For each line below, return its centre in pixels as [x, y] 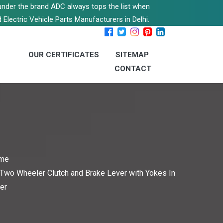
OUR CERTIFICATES [64, 55]
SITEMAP [132, 55]
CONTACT [133, 69]
